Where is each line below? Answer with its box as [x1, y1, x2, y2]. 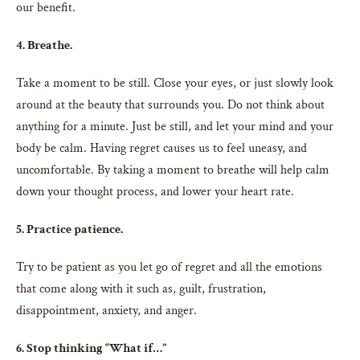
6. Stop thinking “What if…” [16, 339, 166, 357]
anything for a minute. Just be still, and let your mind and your [16, 117, 333, 135]
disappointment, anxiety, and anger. [16, 301, 197, 319]
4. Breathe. [16, 36, 72, 54]
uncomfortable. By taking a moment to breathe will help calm [16, 161, 329, 178]
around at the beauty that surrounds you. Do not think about [16, 96, 325, 113]
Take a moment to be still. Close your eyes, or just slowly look [16, 74, 333, 92]
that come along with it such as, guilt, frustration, [16, 280, 266, 297]
